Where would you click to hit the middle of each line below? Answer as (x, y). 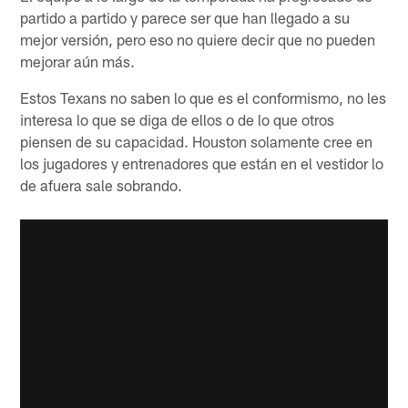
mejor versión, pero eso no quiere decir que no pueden (198, 39)
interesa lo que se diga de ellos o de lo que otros (178, 119)
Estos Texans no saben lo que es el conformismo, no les (204, 97)
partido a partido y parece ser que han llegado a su (185, 17)
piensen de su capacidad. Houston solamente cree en (197, 141)
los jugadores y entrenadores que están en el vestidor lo (202, 163)
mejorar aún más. (78, 61)
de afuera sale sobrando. (102, 184)
